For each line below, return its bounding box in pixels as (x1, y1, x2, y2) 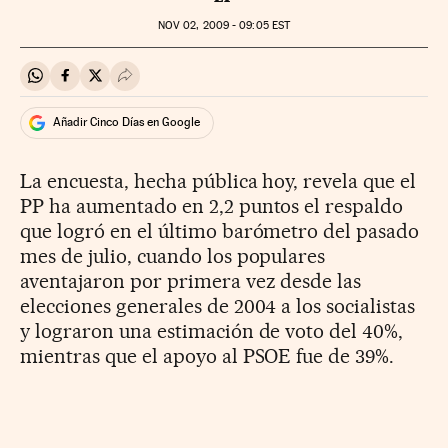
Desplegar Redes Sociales (124, 74, 302, 94)
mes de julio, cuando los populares (20, 243, 326, 268)
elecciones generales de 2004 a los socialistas (20, 293, 416, 318)
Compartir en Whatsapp (34, 74, 199, 94)
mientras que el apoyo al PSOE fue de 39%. (20, 343, 395, 368)
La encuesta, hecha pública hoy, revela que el (20, 168, 417, 193)
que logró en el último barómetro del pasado (20, 218, 420, 243)
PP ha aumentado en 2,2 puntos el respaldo (20, 193, 404, 218)
